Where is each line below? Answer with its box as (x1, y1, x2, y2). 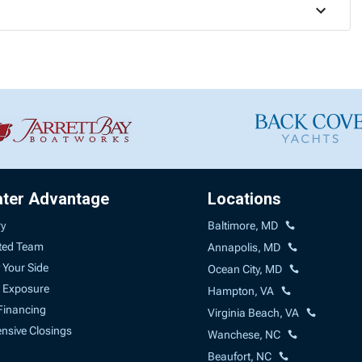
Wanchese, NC (208, 327, 281, 341)
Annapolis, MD (208, 240, 281, 254)
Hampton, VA (208, 284, 275, 297)
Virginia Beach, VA (208, 305, 300, 319)
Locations (208, 188, 282, 208)
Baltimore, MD (208, 218, 279, 232)
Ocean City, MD (208, 262, 283, 276)
